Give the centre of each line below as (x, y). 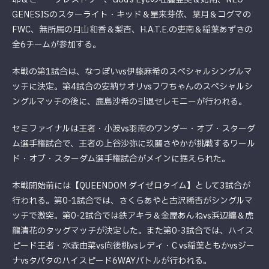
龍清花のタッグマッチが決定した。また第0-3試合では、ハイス (133, 231)
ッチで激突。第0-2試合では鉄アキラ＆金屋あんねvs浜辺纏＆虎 (133, 216)
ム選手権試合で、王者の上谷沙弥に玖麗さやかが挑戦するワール (134, 144)
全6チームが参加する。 (56, 45)
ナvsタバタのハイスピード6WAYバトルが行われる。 (112, 261)
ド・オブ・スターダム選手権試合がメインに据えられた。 (121, 159)
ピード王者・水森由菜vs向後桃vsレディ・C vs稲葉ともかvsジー (133, 246)
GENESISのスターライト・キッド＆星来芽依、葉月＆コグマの (131, 15)
